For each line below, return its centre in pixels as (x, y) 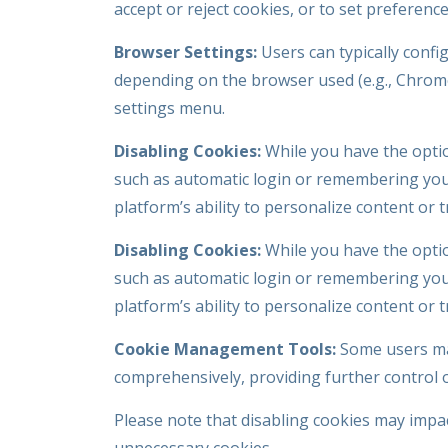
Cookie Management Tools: (225, 349)
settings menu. (169, 108)
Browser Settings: (185, 52)
